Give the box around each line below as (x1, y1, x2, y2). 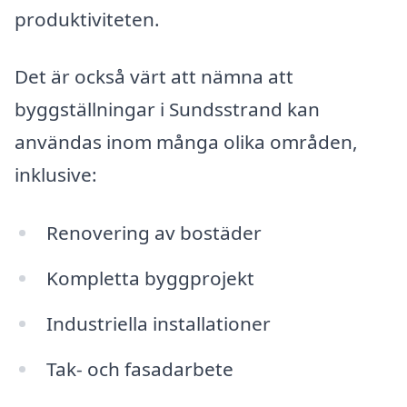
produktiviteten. (15, 5, 160, 32)
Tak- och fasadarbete (45, 355, 233, 382)
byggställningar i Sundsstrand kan (15, 96, 320, 123)
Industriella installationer (45, 310, 271, 336)
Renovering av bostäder (45, 220, 262, 246)
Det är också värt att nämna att (15, 64, 293, 90)
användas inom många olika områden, (15, 129, 358, 155)
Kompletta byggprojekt (45, 265, 254, 291)
